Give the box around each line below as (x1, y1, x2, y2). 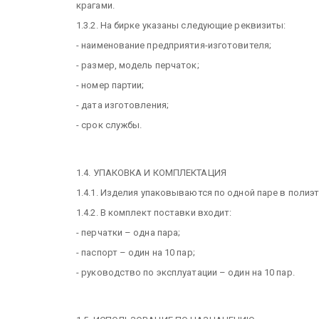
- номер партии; (76, 79, 145, 90)
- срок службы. (76, 119, 142, 130)
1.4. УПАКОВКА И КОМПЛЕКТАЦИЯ (76, 167, 226, 178)
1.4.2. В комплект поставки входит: (76, 206, 232, 218)
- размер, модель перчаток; (76, 59, 199, 70)
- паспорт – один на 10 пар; (76, 246, 195, 258)
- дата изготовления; (76, 99, 169, 110)
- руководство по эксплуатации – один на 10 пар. (76, 266, 295, 278)
